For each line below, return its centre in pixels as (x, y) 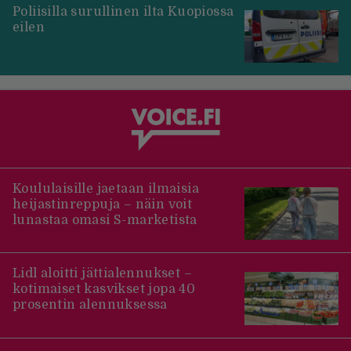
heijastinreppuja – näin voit (103, 204)
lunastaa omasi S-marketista (105, 220)
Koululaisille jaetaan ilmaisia (106, 188)
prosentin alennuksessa (90, 305)
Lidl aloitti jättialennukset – (102, 274)
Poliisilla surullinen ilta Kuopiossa (123, 11)
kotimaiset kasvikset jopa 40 (104, 289)
